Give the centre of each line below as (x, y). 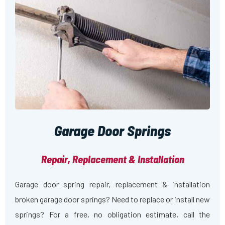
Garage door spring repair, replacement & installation (113, 184)
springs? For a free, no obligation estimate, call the (113, 214)
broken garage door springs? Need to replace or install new (113, 199)
